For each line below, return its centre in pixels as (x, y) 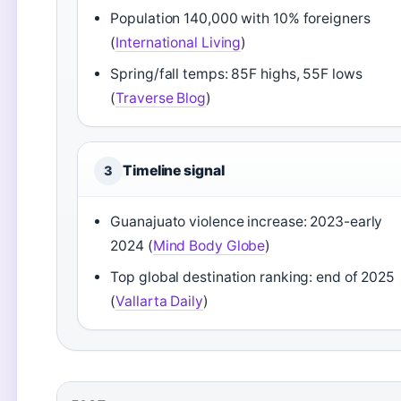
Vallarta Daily (159, 301)
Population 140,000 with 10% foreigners (240, 18)
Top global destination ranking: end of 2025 (253, 277)
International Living (179, 43)
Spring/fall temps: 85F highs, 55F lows (236, 74)
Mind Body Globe (209, 246)
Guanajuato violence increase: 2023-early (247, 222)
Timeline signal (174, 171)
